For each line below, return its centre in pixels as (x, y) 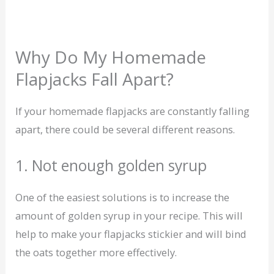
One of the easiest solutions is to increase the (123, 197)
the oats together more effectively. (96, 252)
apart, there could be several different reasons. (125, 130)
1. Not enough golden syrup (111, 165)
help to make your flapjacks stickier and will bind (131, 234)
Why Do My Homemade (111, 57)
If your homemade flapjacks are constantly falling (133, 111)
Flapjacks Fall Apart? (95, 79)
